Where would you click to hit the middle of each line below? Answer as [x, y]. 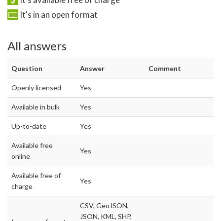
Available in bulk [36, 107]
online [21, 156]
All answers [37, 45]
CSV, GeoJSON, [104, 206]
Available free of [36, 176]
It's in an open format [58, 15]
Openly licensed [36, 88]
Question [27, 69]
